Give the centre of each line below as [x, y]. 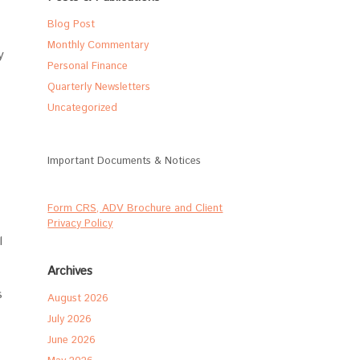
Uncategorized [83, 108]
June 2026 [72, 340]
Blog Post [72, 25]
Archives [70, 271]
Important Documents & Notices [125, 161]
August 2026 [78, 299]
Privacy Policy [80, 224]
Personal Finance [88, 66]
